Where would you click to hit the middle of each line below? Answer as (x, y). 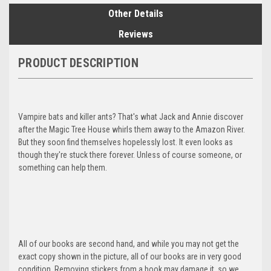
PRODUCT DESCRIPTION (78, 63)
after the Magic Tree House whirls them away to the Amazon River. (132, 129)
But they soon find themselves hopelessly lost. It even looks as (126, 142)
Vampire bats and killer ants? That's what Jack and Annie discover (131, 116)
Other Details (135, 13)
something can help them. (63, 167)
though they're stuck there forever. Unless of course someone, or (130, 155)
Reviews (135, 34)
